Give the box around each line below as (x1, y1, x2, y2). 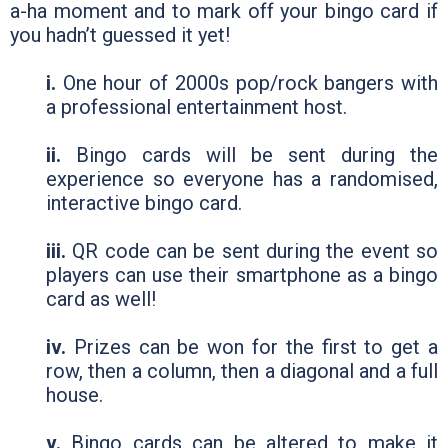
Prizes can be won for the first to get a (73, 334, 439, 359)
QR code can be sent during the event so (72, 238, 439, 263)
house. (46, 382, 103, 407)
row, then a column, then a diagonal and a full (46, 358, 438, 383)
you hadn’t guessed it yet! (10, 22, 230, 47)
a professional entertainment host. (46, 94, 347, 119)
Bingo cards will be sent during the (76, 142, 438, 167)
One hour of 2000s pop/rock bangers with (62, 70, 439, 95)
